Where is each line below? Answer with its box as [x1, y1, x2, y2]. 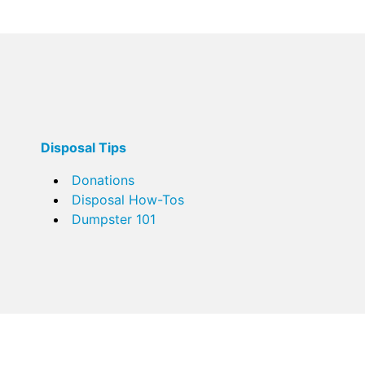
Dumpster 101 [71, 211, 156, 228]
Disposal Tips [40, 139, 126, 156]
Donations [71, 172, 134, 189]
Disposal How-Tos [71, 191, 184, 209]
